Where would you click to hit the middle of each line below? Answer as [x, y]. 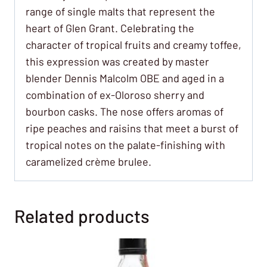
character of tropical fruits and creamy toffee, [133, 44]
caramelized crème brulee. [89, 161]
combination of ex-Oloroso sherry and [115, 94]
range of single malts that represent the [120, 11]
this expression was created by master [117, 61]
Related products [82, 215]
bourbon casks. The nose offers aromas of [125, 111]
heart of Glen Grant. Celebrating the [110, 28]
